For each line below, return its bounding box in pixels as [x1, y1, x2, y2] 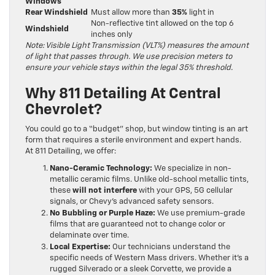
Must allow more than [91, 9, 172, 17]
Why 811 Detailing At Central [25, 87, 221, 102]
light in [187, 9, 214, 17]
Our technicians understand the [110, 243, 230, 252]
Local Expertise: [50, 243, 110, 252]
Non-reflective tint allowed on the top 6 [91, 20, 234, 28]
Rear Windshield [25, 9, 88, 17]
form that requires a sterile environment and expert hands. [25, 136, 241, 145]
